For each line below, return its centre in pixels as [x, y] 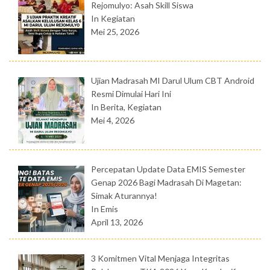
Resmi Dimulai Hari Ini [131, 94]
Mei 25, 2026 [115, 32]
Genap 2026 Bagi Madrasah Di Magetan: [166, 183]
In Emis [104, 209]
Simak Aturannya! [124, 196]
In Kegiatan [113, 19]
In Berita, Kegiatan [126, 107]
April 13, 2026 [117, 222]
